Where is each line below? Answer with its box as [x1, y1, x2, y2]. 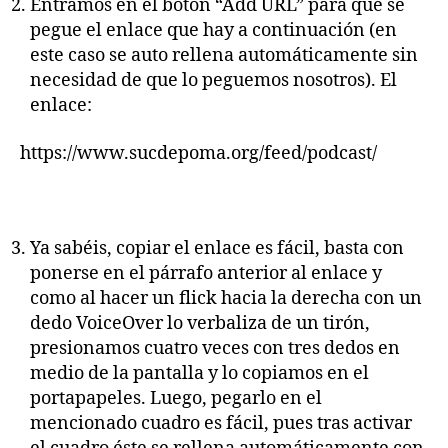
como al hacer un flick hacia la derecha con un [30, 286, 422, 310]
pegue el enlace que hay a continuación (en [30, 19, 397, 42]
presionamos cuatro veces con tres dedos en [30, 336, 400, 360]
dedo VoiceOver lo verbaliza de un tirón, [30, 311, 370, 335]
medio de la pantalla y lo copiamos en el [30, 361, 369, 385]
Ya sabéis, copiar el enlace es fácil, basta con [30, 236, 404, 260]
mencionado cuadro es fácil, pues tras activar [30, 411, 412, 435]
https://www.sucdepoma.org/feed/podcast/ [20, 141, 377, 165]
